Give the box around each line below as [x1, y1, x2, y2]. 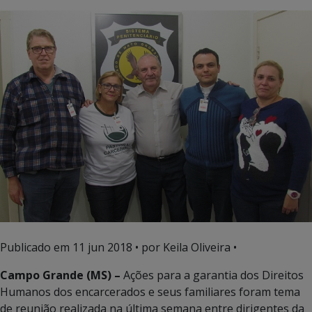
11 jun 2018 [72, 240, 132, 256]
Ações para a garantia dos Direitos [120, 267, 304, 283]
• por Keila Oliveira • [132, 240, 237, 256]
